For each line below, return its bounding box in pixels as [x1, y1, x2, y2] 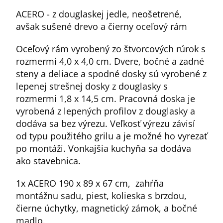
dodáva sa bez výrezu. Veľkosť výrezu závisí [16, 117, 195, 129]
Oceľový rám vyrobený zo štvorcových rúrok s [16, 43, 206, 55]
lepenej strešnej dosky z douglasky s [16, 80, 168, 92]
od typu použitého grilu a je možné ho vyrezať [16, 130, 207, 142]
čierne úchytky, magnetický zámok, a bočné [16, 202, 197, 214]
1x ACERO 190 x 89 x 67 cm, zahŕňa [16, 177, 164, 189]
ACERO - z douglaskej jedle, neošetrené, [16, 8, 182, 20]
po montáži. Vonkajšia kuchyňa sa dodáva [16, 142, 191, 154]
